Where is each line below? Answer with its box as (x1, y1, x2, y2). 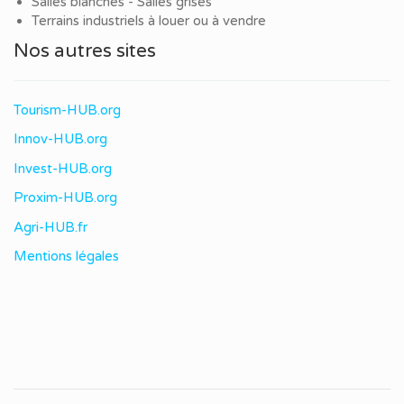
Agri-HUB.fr (14, 218, 87, 235)
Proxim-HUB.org (14, 189, 117, 207)
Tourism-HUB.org (14, 101, 121, 118)
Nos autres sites (14, 39, 156, 62)
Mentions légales (14, 248, 119, 265)
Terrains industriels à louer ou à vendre (32, 13, 266, 30)
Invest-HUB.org (14, 160, 112, 177)
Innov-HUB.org (14, 131, 107, 148)
